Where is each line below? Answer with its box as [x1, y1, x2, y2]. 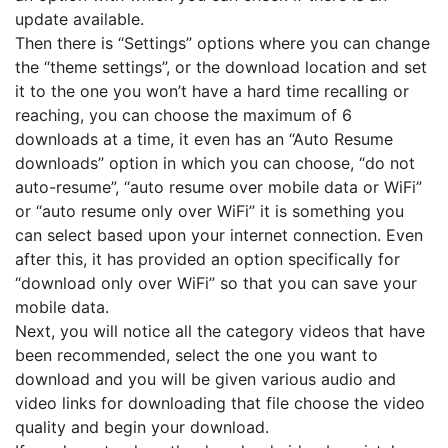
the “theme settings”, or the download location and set [15, 57, 427, 77]
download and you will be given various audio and [15, 369, 396, 389]
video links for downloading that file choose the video [15, 393, 425, 413]
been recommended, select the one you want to [15, 345, 378, 365]
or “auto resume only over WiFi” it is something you [15, 201, 404, 221]
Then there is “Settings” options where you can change [15, 33, 430, 53]
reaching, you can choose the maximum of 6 [15, 105, 352, 125]
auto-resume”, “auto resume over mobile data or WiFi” [15, 177, 422, 197]
